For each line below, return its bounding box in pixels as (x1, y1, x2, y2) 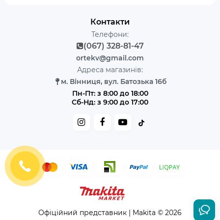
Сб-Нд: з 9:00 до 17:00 (72, 98, 148, 107)
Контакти (90, 17, 130, 27)
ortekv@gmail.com (76, 54, 144, 62)
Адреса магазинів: (77, 65, 143, 74)
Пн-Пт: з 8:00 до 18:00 (72, 89, 148, 98)
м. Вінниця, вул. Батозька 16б (61, 77, 166, 86)
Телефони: (91, 30, 129, 39)
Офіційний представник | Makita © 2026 (38, 208, 182, 217)
